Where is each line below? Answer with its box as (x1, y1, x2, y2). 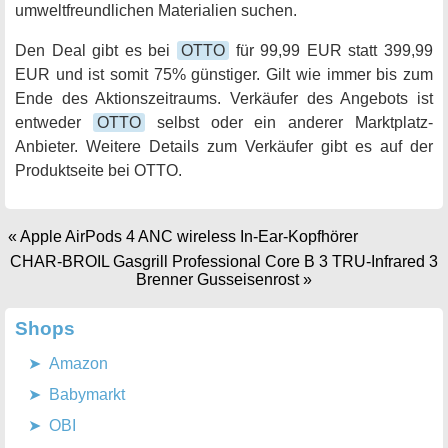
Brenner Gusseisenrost (136, 271, 299, 289)
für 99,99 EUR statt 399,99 (229, 42, 433, 60)
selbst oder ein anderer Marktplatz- (144, 114, 434, 132)
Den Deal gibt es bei (15, 42, 177, 60)
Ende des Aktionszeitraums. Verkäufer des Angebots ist (15, 90, 433, 108)
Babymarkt (49, 386, 125, 404)
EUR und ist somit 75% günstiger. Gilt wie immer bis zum (15, 66, 433, 84)
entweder (15, 114, 93, 132)
